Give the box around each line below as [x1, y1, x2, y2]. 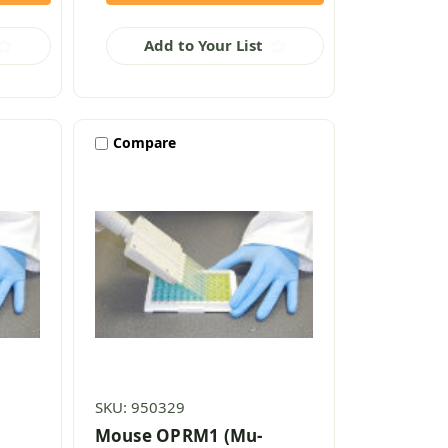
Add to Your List [144, 35, 264, 56]
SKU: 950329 [94, 396, 185, 417]
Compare [112, 133, 176, 153]
